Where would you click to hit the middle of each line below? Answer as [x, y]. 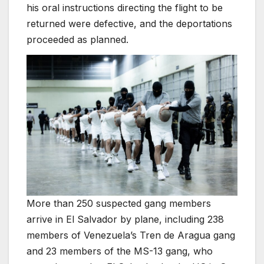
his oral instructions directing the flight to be [125, 7]
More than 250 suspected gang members [119, 204]
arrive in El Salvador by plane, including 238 [125, 220]
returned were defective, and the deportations [129, 23]
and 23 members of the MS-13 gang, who [120, 251]
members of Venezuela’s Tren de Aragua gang [131, 235]
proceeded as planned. [77, 39]
